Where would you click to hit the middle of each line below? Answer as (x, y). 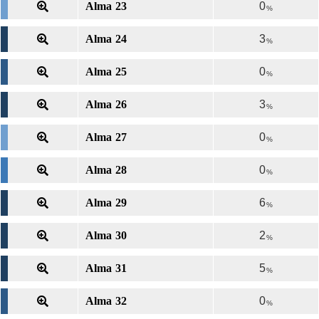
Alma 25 (106, 72)
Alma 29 (106, 203)
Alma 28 (106, 170)
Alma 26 (106, 104)
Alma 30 (106, 235)
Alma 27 (106, 137)
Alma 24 (106, 39)
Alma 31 (106, 268)
